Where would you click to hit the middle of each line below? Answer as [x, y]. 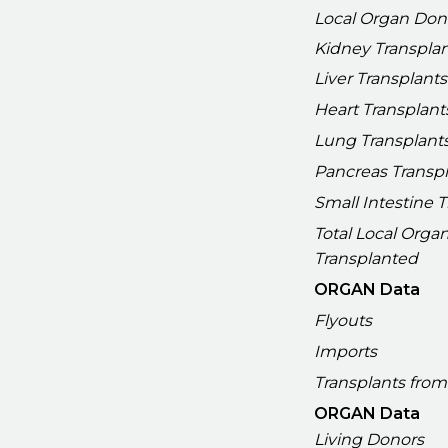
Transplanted [366, 258]
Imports [346, 351]
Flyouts [343, 320]
